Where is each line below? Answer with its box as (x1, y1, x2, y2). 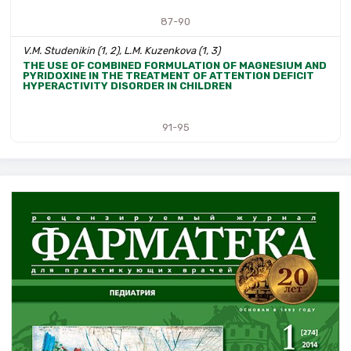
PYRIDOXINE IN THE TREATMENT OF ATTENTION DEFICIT (23, 70, 314, 82)
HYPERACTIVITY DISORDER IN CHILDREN (23, 80, 232, 92)
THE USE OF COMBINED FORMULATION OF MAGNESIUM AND (23, 60, 327, 72)
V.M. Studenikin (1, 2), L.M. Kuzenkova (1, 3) (23, 44, 220, 56)
